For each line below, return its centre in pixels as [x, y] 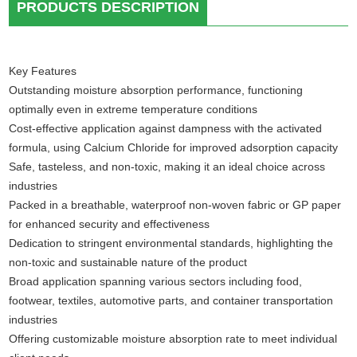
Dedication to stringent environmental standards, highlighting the [171, 243]
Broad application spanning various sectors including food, [156, 281]
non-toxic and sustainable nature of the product [128, 262]
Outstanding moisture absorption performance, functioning [156, 90]
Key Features [43, 71]
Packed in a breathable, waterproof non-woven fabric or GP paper [175, 204]
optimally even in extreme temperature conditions [133, 109]
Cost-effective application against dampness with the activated [166, 128]
